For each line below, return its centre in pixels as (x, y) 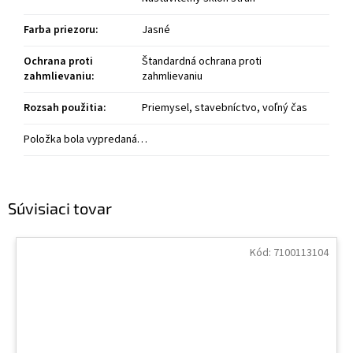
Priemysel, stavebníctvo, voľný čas (225, 108)
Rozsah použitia (63, 108)
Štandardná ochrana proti (202, 62)
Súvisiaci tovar (60, 208)
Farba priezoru (59, 30)
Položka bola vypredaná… (85, 140)
